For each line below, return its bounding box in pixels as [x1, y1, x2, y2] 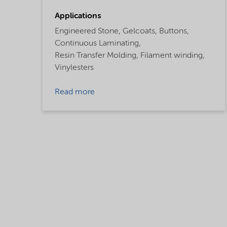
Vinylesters [55, 63, 94, 72]
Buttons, [159, 27, 189, 35]
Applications [55, 12, 101, 20]
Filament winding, [140, 51, 205, 60]
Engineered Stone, [55, 27, 121, 35]
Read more [55, 88, 95, 96]
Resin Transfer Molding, [55, 51, 138, 60]
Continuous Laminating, [55, 39, 141, 48]
